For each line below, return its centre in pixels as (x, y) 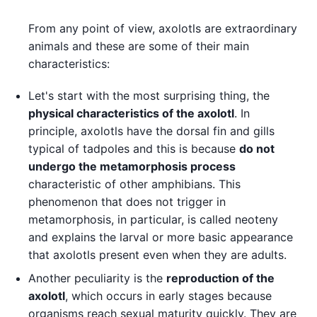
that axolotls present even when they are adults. (157, 254)
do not (257, 148)
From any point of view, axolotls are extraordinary (163, 28)
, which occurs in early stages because (168, 295)
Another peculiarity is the (97, 278)
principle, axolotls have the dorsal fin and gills (151, 131)
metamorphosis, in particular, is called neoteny (153, 219)
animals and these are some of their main (139, 46)
